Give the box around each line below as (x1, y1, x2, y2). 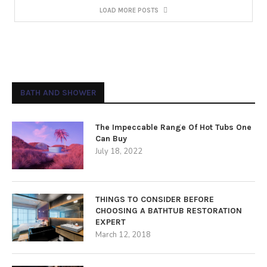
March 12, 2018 (95, 229, 151, 240)
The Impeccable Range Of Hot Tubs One (95, 122, 252, 132)
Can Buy (95, 133, 127, 144)
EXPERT (95, 217, 126, 227)
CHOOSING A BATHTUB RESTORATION (95, 206, 242, 216)
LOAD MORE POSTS (100, 7, 159, 14)
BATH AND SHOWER (20, 88, 97, 98)
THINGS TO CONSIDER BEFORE (95, 194, 214, 204)
